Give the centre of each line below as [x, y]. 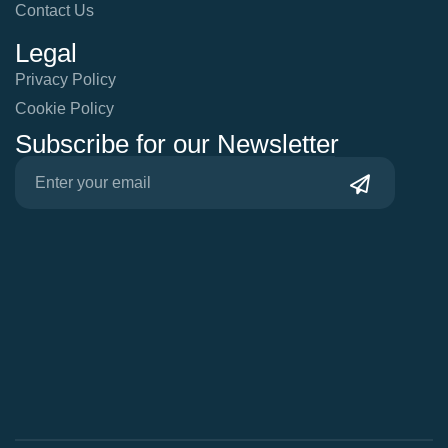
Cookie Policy [64, 108]
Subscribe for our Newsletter [177, 143]
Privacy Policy [65, 79]
